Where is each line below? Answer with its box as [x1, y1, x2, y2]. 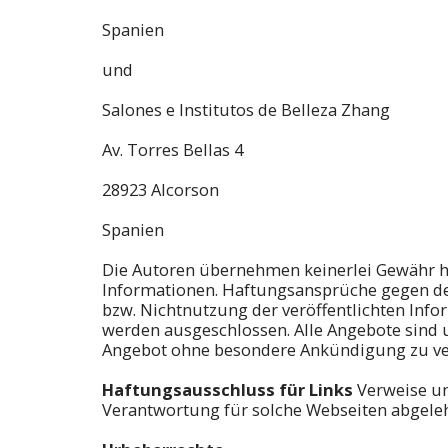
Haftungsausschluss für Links [102, 377, 357, 401]
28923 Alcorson [102, 177, 219, 201]
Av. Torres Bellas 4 [102, 137, 243, 161]
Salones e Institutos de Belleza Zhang [102, 97, 390, 121]
